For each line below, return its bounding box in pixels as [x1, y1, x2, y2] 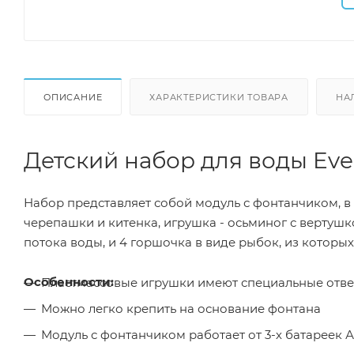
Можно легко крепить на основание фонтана [41, 300, 321, 316]
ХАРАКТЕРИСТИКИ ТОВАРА [149, 91, 289, 103]
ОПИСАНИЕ [43, 91, 103, 103]
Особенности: [24, 273, 114, 289]
